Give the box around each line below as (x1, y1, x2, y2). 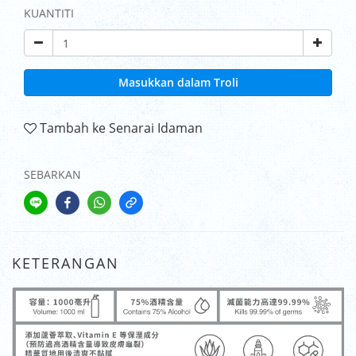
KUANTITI (24, 6, 74, 21)
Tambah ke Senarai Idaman (40, 119, 203, 137)
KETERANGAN (12, 253, 119, 273)
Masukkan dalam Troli (118, 75, 238, 90)
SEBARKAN (24, 167, 81, 182)
